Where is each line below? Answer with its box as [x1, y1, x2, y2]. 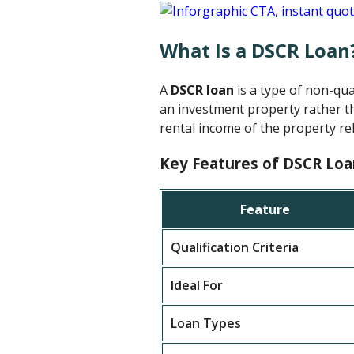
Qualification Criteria [170, 239, 299, 257]
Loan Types [170, 314, 241, 333]
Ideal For [170, 277, 223, 295]
